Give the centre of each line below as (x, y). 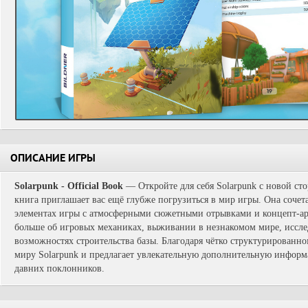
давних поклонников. (59, 268)
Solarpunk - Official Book (69, 186)
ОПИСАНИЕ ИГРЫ (53, 159)
